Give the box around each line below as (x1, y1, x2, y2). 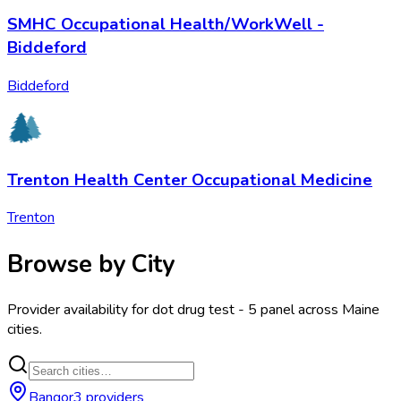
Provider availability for (7, 299, 152, 320)
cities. (7, 319, 42, 339)
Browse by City (7, 247, 175, 280)
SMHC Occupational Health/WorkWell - (7, 13, 324, 37)
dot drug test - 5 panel (152, 299, 294, 320)
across (294, 299, 342, 320)
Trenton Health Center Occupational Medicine (7, 167, 372, 192)
